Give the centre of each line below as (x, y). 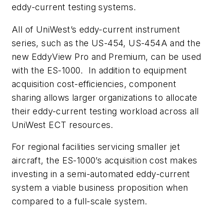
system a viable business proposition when (100, 188)
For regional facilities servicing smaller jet (96, 147)
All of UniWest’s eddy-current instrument (96, 29)
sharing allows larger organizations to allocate (105, 97)
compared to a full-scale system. (80, 201)
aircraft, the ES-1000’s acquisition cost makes (105, 161)
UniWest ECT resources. (63, 125)
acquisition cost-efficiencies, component (94, 84)
